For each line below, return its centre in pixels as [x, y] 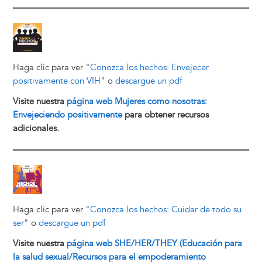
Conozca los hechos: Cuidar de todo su [166, 209]
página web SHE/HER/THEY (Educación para [154, 243]
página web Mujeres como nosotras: [137, 101]
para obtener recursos [165, 115]
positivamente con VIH [56, 81]
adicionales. [36, 128]
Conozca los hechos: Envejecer [149, 67]
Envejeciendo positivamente [67, 115]
